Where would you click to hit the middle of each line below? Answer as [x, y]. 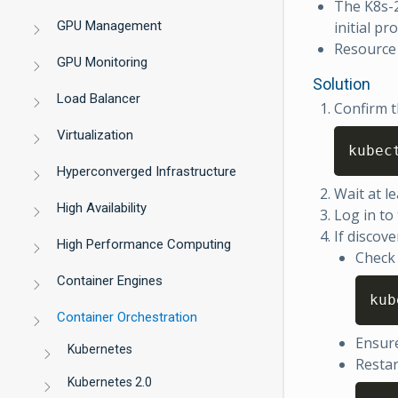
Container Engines [110, 281]
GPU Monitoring [103, 62]
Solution [342, 84]
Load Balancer [99, 99]
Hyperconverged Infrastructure [147, 171]
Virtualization [96, 135]
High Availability [102, 208]
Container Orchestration [127, 317]
